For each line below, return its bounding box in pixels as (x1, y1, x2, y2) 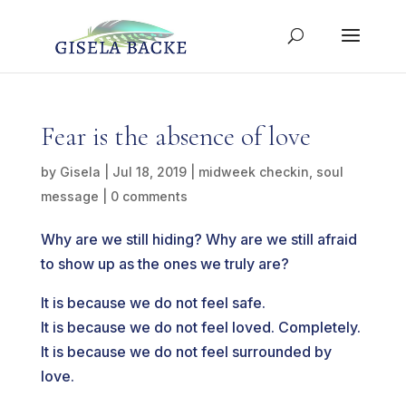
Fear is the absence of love (40, 120, 311, 153)
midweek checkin (198, 164, 309, 179)
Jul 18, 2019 (111, 164, 187, 179)
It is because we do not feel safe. (40, 294, 266, 312)
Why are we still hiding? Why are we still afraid (40, 230, 357, 248)
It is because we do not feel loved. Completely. (40, 318, 361, 336)
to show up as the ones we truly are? (40, 255, 289, 273)
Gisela (59, 164, 101, 179)
